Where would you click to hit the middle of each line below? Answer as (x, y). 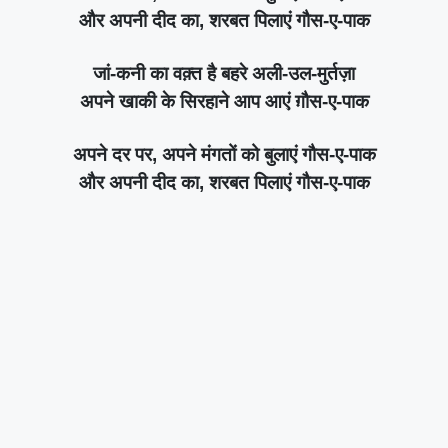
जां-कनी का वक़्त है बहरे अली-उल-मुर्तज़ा (224, 73)
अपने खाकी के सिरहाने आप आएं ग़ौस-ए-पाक (224, 101)
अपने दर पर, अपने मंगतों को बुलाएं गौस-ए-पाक (224, 154)
